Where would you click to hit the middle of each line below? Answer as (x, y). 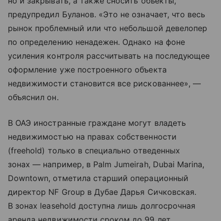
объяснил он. (33, 97)
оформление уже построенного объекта (87, 70)
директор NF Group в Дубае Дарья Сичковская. (102, 192)
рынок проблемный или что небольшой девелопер (108, 28)
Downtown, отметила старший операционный (98, 178)
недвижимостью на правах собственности (92, 137)
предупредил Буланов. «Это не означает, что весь (107, 15)
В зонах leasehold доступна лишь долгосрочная (102, 206)
